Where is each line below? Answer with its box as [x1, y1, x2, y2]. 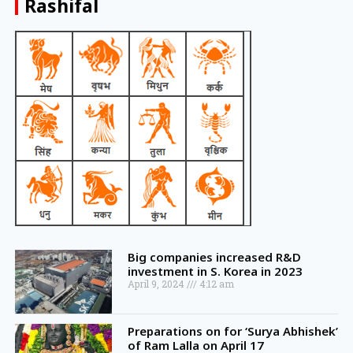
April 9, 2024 [127, 277, 187, 290]
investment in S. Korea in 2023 [127, 262, 303, 279]
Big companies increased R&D [127, 248, 301, 265]
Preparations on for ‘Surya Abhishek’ [127, 322, 338, 339]
